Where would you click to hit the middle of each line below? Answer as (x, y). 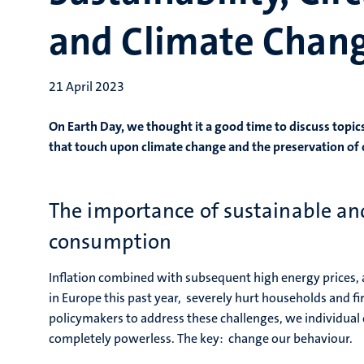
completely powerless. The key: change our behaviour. (201, 338)
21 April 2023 (87, 87)
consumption (110, 242)
